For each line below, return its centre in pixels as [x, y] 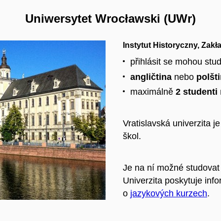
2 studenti [197, 92]
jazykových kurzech [169, 193]
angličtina [152, 77]
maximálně [153, 92]
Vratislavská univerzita [168, 124]
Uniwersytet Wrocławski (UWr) [110, 19]
